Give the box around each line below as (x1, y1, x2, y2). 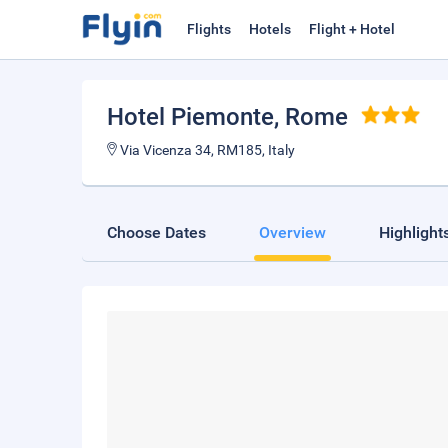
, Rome (274, 103, 348, 131)
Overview (259, 223, 326, 242)
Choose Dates (107, 223, 206, 242)
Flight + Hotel (309, 21, 395, 37)
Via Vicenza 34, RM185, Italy (117, 142, 295, 158)
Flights (187, 21, 231, 37)
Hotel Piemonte (107, 103, 274, 131)
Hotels (249, 21, 291, 37)
